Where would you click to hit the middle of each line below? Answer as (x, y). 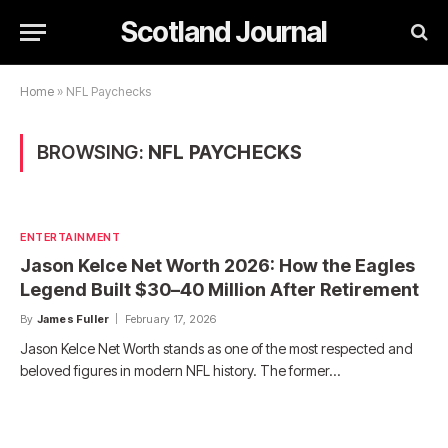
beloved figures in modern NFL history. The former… (180, 370)
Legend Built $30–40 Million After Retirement (219, 289)
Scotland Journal (224, 32)
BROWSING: (92, 152)
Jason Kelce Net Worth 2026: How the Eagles (217, 265)
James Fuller (73, 319)
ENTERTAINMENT (70, 237)
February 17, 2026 (170, 319)
